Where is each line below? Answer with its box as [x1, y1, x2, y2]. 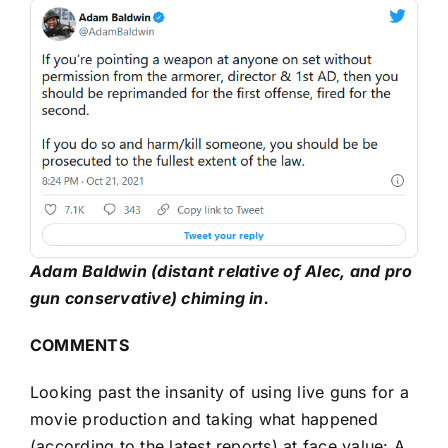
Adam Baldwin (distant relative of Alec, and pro [30, 260, 413, 281]
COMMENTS [30, 334, 129, 355]
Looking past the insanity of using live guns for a [30, 381, 409, 402]
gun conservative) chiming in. [30, 287, 269, 308]
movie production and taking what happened [30, 408, 378, 429]
